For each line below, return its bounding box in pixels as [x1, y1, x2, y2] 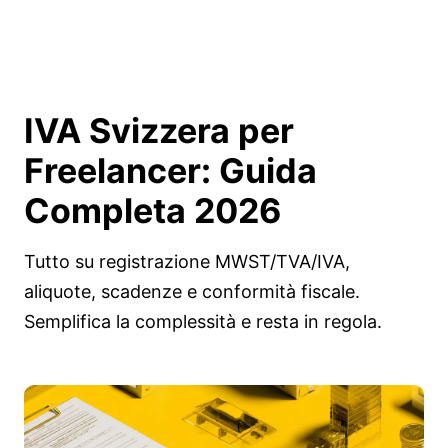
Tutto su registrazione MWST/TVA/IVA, [24, 251, 350, 272]
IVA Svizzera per [24, 110, 294, 151]
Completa [24, 190, 194, 231]
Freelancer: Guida [24, 150, 317, 191]
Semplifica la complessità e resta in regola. [24, 311, 382, 332]
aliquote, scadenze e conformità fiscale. [24, 281, 360, 302]
